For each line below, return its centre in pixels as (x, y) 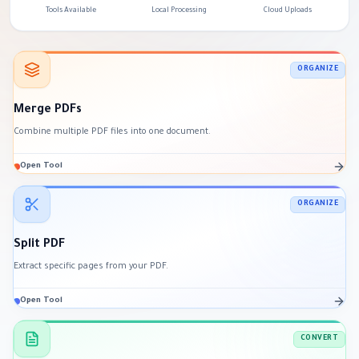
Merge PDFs (48, 111)
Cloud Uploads (288, 11)
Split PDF (39, 245)
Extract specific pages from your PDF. (91, 267)
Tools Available (71, 11)
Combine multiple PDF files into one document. (112, 132)
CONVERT (319, 339)
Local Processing (179, 11)
